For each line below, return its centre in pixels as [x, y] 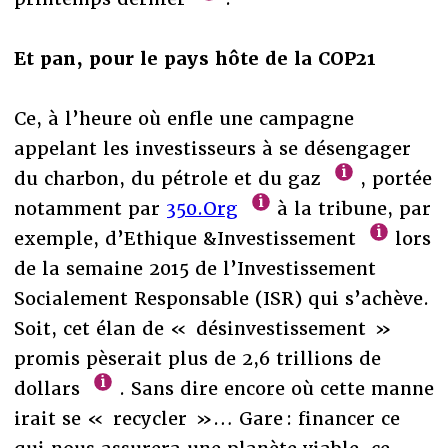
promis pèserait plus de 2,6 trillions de [197, 358]
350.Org [201, 208]
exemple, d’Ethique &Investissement [187, 238]
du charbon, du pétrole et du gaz [170, 178]
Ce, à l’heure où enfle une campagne [183, 118]
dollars [49, 388]
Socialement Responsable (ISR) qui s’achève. [221, 298]
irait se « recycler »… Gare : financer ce [206, 418]
